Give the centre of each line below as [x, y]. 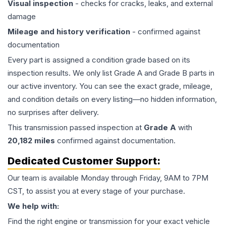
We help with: [33, 206]
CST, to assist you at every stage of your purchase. [96, 191]
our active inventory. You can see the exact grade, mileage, [110, 86]
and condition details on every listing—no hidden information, [112, 99]
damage [22, 17]
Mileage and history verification [69, 32]
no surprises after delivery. [53, 112]
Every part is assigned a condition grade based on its [99, 60]
